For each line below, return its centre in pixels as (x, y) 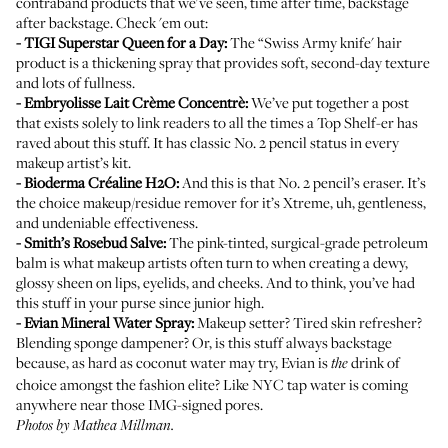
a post (390, 102)
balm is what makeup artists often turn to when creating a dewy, (212, 262)
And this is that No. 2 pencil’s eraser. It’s (302, 182)
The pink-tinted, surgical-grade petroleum (297, 242)
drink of (374, 362)
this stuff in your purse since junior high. (140, 302)
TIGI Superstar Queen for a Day (124, 42)
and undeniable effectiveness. (107, 222)
